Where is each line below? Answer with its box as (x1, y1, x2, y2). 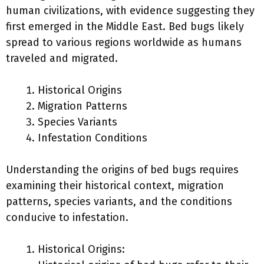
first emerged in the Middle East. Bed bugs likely (6, 20, 244, 33)
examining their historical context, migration (6, 179, 224, 192)
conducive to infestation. (6, 211, 128, 224)
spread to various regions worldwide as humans (6, 36, 242, 49)
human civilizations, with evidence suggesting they (6, 4, 255, 17)
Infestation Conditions (38, 131, 147, 144)
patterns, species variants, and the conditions (6, 195, 232, 208)
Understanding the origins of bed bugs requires (6, 163, 239, 176)
